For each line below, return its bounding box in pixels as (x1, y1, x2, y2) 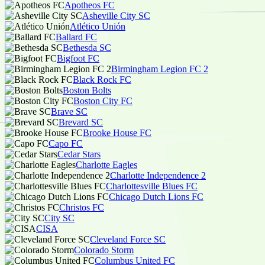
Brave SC (51, 106, 88, 117)
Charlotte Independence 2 (110, 170, 206, 180)
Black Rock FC (73, 75, 131, 85)
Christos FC (59, 202, 104, 212)
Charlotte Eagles (76, 160, 137, 170)
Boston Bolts (63, 85, 111, 95)
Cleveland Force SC (90, 234, 166, 244)
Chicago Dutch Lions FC (109, 192, 203, 202)
